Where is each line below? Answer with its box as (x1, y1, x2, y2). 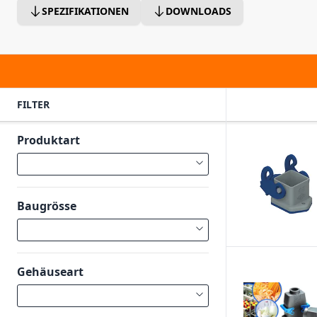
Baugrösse (17, 198, 76, 214)
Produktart (17, 132, 80, 148)
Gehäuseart (17, 264, 83, 279)
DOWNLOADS (166, 4, 231, 18)
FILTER (17, 98, 50, 111)
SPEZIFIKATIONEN (42, 4, 129, 18)
